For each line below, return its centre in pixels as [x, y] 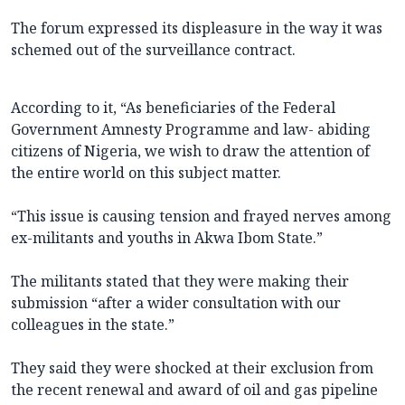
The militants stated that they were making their [180, 282]
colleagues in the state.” [93, 325]
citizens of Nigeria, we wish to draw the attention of [190, 151]
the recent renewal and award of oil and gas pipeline [194, 390]
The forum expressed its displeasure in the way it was [197, 28]
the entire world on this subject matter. [146, 173]
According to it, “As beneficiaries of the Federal [173, 108]
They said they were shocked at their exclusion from [192, 368]
